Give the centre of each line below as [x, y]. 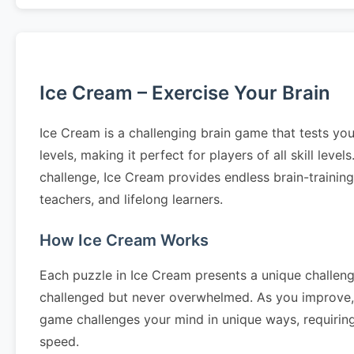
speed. [59, 341]
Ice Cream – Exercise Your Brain [185, 93]
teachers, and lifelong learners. [131, 199]
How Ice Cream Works [124, 240]
